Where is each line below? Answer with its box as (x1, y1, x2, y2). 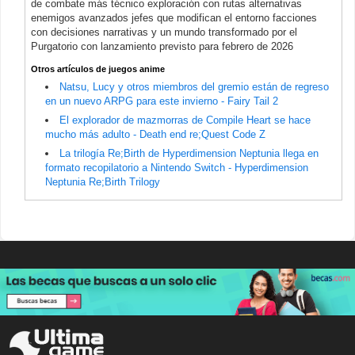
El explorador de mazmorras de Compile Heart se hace (59, 113, 311, 126)
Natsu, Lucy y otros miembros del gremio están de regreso (59, 80, 329, 93)
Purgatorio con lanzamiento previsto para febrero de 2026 (31, 40, 293, 52)
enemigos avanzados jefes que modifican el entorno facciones (31, 11, 317, 24)
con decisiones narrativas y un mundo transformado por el (31, 25, 297, 38)
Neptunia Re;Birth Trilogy (45, 175, 160, 188)
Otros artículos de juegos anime (31, 63, 165, 74)
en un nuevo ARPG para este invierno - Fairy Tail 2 (45, 94, 278, 107)
